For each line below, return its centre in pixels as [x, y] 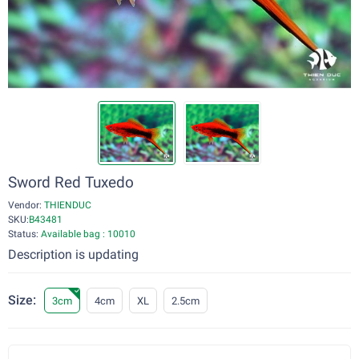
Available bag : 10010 [88, 234]
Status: [24, 234]
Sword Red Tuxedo [71, 182]
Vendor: [25, 205]
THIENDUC [67, 205]
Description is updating [73, 254]
